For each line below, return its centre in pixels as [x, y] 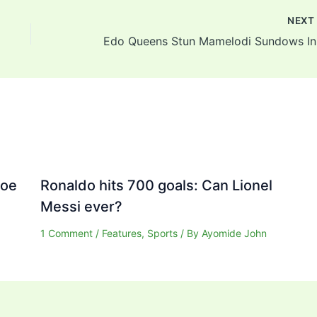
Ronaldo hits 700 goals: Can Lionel [156, 185]
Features [121, 233]
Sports [162, 233]
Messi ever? [81, 206]
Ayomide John [234, 233]
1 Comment [66, 233]
